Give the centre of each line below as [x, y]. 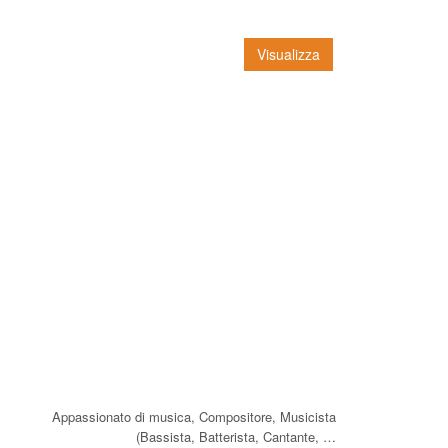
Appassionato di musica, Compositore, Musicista [194, 416]
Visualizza [288, 53]
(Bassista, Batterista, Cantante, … [236, 436]
